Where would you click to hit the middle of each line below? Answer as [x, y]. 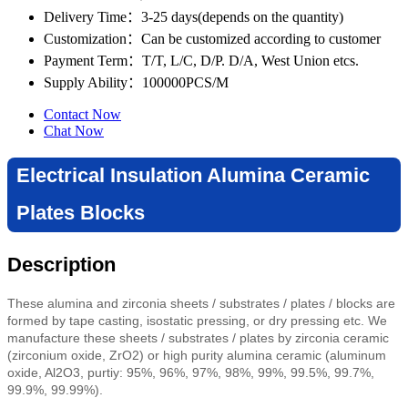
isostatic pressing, [200, 320]
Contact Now [82, 114]
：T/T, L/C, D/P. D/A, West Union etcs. [243, 60]
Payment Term [86, 60]
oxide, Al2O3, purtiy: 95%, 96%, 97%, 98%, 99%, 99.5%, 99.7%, [191, 372]
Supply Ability [86, 82]
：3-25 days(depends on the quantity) [235, 16]
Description [61, 264]
